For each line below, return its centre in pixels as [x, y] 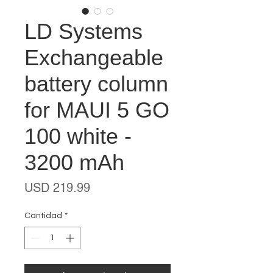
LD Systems [83, 31]
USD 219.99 [57, 188]
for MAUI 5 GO [97, 110]
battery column [96, 84]
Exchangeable [94, 58]
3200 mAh [74, 162]
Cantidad [43, 216]
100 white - [78, 136]
